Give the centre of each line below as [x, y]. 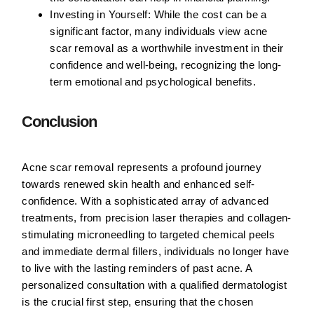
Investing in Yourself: [101, 15]
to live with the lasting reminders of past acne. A [137, 268]
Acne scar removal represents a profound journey [142, 168]
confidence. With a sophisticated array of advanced [145, 201]
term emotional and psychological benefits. [153, 82]
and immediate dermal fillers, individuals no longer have [156, 252]
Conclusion [60, 122]
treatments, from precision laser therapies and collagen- [157, 218]
